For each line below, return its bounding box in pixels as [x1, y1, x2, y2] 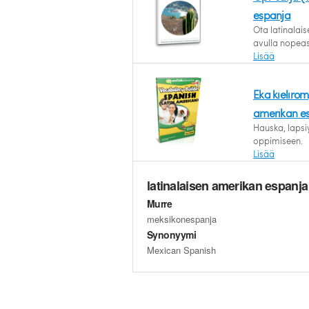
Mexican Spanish [147, 243, 216, 257]
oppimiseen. [253, 134, 303, 147]
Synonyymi [147, 228, 196, 241]
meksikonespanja [147, 212, 217, 226]
